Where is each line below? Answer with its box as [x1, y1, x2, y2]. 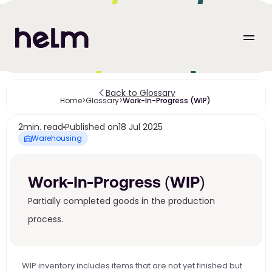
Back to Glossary [105, 87, 175, 99]
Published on [65, 121, 118, 133]
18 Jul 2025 [118, 121, 163, 133]
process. [28, 213, 63, 225]
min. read [23, 121, 63, 133]
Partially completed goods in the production [28, 195, 215, 207]
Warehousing [32, 133, 82, 143]
